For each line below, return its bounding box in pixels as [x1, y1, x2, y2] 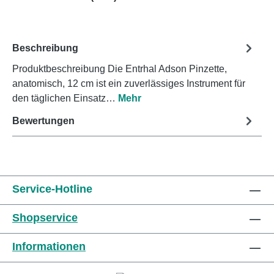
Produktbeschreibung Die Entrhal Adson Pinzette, [12, 64, 227, 74]
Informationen [12, 240, 86, 253]
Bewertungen [12, 115, 75, 126]
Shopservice [12, 212, 78, 224]
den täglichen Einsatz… [12, 93, 118, 103]
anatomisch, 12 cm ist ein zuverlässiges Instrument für [12, 78, 245, 89]
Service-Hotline [12, 183, 92, 196]
